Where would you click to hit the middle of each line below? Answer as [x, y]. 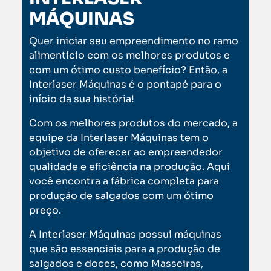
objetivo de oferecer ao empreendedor [126, 152]
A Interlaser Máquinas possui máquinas [125, 235]
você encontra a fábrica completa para [124, 181]
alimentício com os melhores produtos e [129, 56]
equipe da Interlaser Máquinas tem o [119, 138]
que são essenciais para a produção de [125, 249]
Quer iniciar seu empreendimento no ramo [134, 41]
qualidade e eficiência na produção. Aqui [129, 167]
